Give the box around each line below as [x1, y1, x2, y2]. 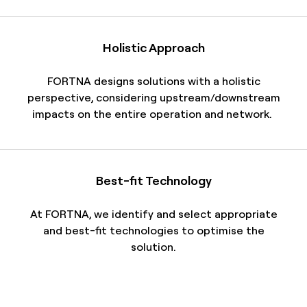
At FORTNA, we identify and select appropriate [29, 206, 278, 221]
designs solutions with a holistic [90, 73, 260, 88]
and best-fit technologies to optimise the [42, 223, 265, 238]
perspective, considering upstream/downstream [27, 90, 280, 105]
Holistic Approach [102, 39, 205, 56]
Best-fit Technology [95, 172, 212, 188]
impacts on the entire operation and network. [32, 106, 272, 121]
